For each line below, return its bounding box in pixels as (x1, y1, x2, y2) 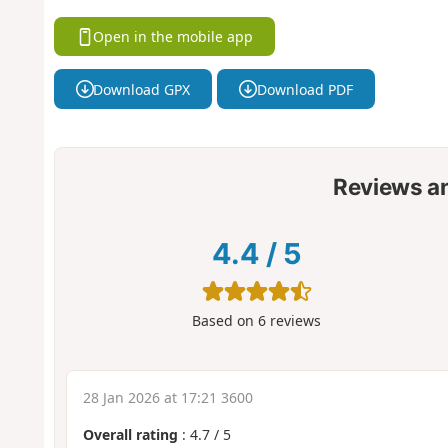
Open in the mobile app (93, 26, 254, 46)
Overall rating (82, 425, 178, 445)
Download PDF (256, 79, 353, 99)
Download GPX (93, 79, 191, 99)
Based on (192, 311, 259, 331)
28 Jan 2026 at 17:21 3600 (82, 388, 253, 408)
